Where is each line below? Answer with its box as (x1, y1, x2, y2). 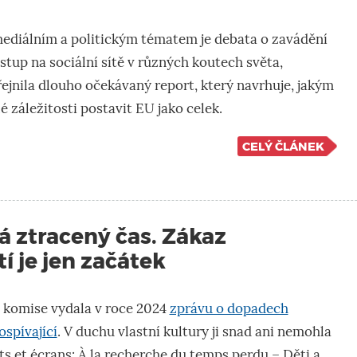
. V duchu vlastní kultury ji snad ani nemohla (57, 324, 331, 341)
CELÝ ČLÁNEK (241, 139, 324, 154)
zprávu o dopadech (169, 300, 288, 318)
